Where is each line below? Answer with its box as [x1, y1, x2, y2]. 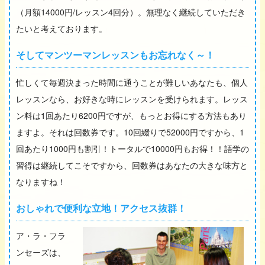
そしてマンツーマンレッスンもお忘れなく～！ [16, 47, 215, 62]
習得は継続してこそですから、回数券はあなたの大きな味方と [16, 159, 248, 171]
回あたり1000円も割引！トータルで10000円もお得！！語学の [16, 142, 249, 154]
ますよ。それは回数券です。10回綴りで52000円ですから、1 [16, 125, 244, 138]
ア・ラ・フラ [16, 229, 66, 241]
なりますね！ [16, 175, 66, 188]
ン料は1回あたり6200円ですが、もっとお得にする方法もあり [16, 109, 247, 121]
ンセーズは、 [16, 245, 66, 258]
